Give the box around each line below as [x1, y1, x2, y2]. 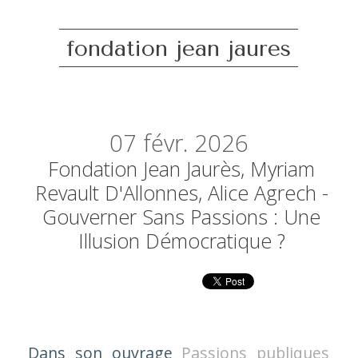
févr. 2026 [142, 127, 249, 160]
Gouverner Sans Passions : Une [42, 203, 321, 231]
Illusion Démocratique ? [78, 227, 285, 255]
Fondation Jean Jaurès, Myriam [48, 155, 316, 183]
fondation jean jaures [66, 34, 292, 62]
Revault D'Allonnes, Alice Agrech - [34, 179, 328, 207]
